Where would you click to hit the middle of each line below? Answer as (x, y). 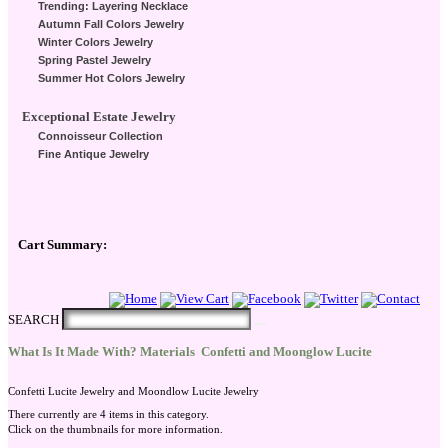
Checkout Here (50, 315)
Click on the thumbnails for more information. (115, 430)
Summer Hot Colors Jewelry (111, 78)
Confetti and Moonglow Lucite (286, 352)
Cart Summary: (62, 245)
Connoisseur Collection (100, 136)
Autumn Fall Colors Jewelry (111, 24)
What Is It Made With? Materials (103, 352)
